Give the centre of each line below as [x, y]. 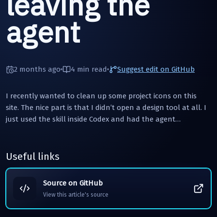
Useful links [33, 156]
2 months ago [37, 69]
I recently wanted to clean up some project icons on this [101, 96]
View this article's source [76, 194]
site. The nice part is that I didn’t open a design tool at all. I [106, 107]
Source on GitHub [73, 183]
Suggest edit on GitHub [156, 69]
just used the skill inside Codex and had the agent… [93, 119]
